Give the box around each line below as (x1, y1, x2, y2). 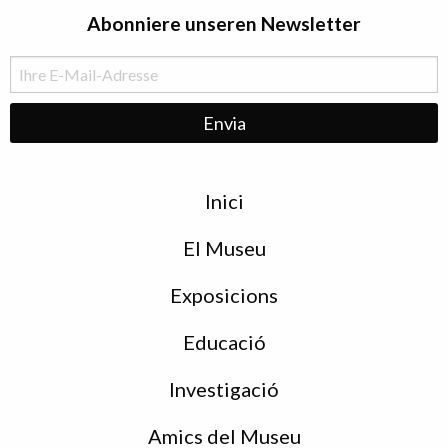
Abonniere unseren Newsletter (87, 11, 361, 35)
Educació (182, 329, 266, 354)
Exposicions (170, 282, 278, 307)
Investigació (169, 376, 279, 401)
